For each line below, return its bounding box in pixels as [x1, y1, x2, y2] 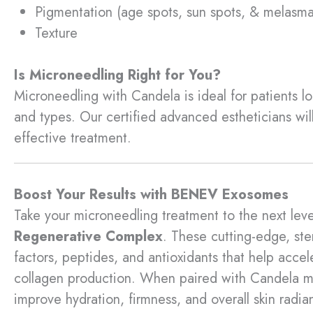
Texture [35, 22, 78, 43]
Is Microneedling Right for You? [14, 64, 221, 85]
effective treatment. [14, 127, 131, 148]
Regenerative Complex [14, 226, 163, 247]
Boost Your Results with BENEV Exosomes [14, 184, 289, 205]
